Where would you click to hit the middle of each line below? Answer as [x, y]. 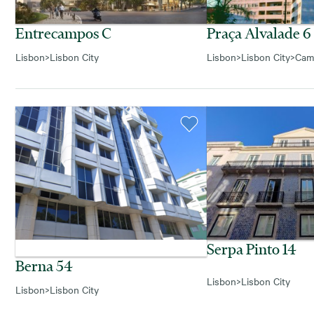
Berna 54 [44, 265]
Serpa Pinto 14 [252, 249]
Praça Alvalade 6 [259, 33]
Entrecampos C [63, 33]
